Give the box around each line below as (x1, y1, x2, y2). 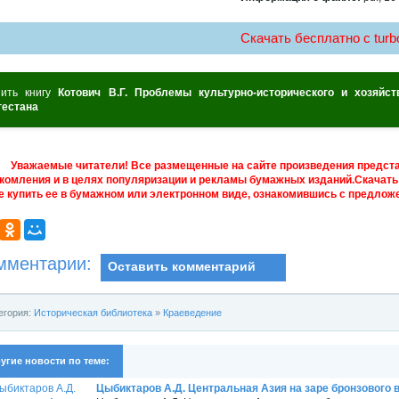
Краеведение (163, 306, 222, 318)
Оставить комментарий (107, 259, 256, 273)
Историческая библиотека (34, 306, 152, 318)
